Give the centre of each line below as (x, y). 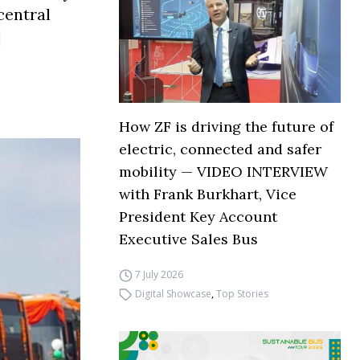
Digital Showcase (173, 294)
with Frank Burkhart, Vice (208, 194)
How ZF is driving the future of (226, 127)
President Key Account (198, 217)
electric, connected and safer (220, 149)
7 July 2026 (159, 275)
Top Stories (242, 294)
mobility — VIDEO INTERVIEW (223, 172)
